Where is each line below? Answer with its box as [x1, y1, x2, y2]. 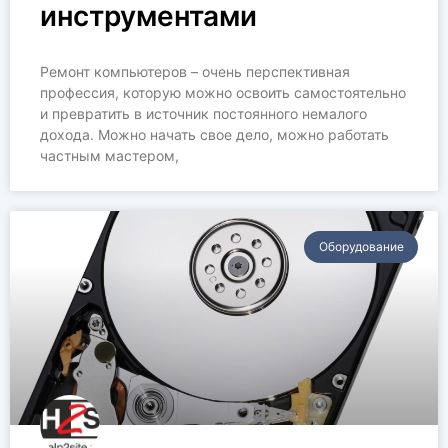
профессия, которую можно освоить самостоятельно [40, 84, 406, 101]
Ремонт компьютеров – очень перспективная [40, 63, 350, 80]
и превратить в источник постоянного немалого [40, 105, 367, 122]
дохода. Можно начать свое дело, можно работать [40, 126, 389, 143]
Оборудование [318, 239, 404, 255]
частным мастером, [40, 147, 179, 164]
